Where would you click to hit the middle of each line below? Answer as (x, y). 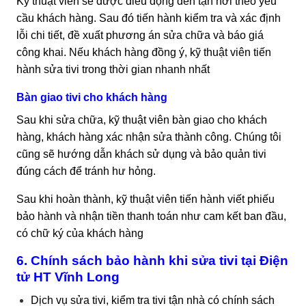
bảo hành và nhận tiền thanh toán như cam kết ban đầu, (151, 216)
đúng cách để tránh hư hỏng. (87, 171)
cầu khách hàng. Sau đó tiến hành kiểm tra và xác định (149, 18)
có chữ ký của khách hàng (80, 233)
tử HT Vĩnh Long (68, 277)
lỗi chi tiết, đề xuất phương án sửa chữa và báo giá (140, 35)
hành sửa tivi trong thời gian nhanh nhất (113, 69)
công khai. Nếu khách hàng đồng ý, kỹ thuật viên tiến (144, 52)
